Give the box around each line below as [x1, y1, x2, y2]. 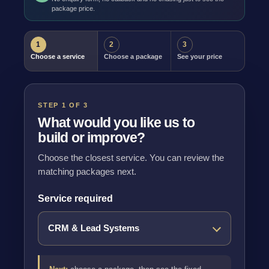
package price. [51, 4, 95, 12]
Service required [38, 193, 113, 204]
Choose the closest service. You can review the [38, 153, 225, 163]
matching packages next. [38, 167, 137, 177]
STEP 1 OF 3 [38, 101, 88, 109]
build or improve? [38, 130, 145, 146]
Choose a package [103, 52, 162, 60]
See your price [177, 52, 222, 60]
